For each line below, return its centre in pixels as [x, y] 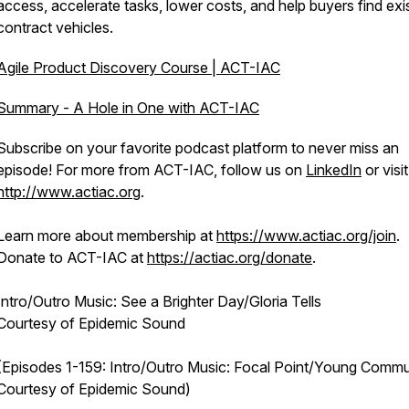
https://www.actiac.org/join [306, 236]
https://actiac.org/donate [230, 257]
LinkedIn [334, 170]
